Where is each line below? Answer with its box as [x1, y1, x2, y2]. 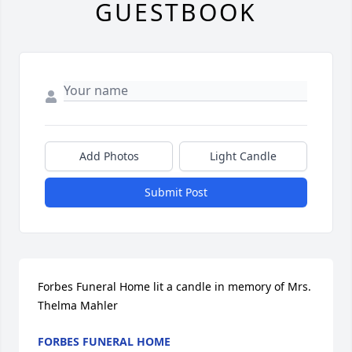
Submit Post [145, 185, 207, 200]
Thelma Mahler [38, 298, 118, 313]
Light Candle [210, 148, 277, 164]
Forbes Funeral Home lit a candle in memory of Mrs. [38, 279, 311, 295]
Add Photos [79, 148, 139, 164]
